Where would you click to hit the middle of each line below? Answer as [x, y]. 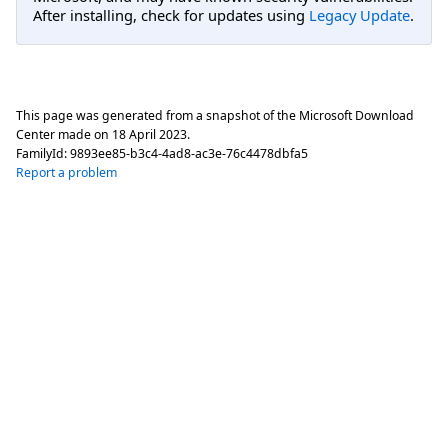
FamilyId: [43, 153]
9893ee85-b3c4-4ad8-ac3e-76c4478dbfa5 [189, 153]
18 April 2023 [149, 134]
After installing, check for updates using [171, 15]
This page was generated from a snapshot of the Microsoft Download [215, 115]
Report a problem [66, 172]
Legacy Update [359, 15]
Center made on [64, 134]
